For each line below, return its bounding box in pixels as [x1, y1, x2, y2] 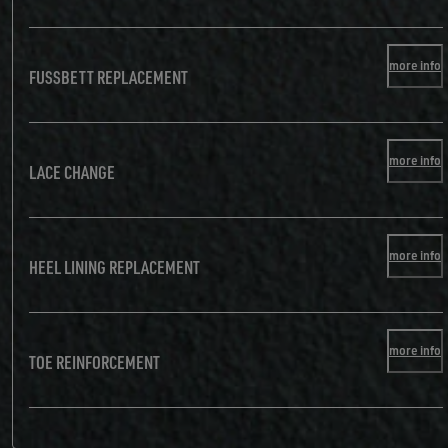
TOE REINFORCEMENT [29, 349, 160, 373]
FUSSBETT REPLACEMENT [29, 65, 188, 89]
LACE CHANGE [29, 160, 115, 184]
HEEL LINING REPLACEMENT [29, 255, 200, 278]
